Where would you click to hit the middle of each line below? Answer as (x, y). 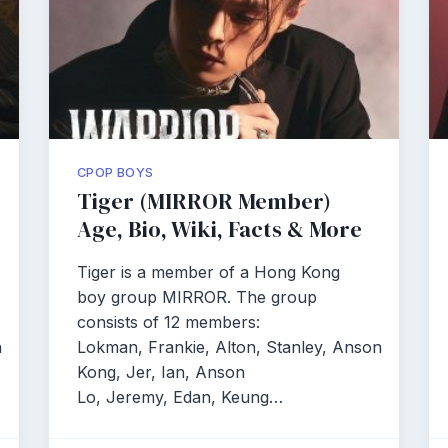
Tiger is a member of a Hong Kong (208, 272)
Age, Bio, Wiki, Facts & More (219, 229)
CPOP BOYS (115, 172)
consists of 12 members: (168, 322)
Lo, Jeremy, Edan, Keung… (180, 397)
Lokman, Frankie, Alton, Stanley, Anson (229, 347)
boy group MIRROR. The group (197, 297)
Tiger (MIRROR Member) (204, 201)
